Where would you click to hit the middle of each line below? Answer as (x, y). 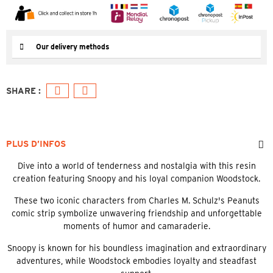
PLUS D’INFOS (36, 144)
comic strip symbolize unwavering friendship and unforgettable (136, 213)
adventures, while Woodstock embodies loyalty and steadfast (136, 261)
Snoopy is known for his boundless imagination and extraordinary (136, 248)
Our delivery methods (73, 46)
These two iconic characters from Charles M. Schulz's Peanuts (136, 200)
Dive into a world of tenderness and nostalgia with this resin (136, 165)
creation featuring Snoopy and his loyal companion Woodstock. (136, 178)
